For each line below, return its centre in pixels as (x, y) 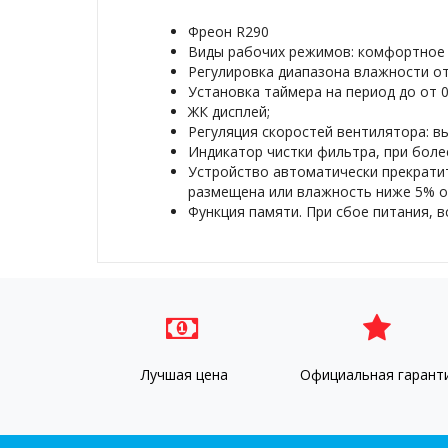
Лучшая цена (184, 374)
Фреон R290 (228, 31)
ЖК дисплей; (229, 111)
